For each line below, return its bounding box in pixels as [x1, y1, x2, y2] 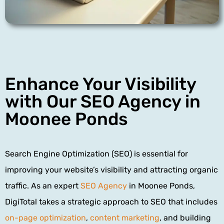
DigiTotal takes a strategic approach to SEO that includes [5, 196, 217, 206]
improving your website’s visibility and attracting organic [5, 164, 218, 174]
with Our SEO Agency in [5, 90, 200, 112]
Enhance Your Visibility [5, 73, 196, 94]
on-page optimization [5, 212, 86, 222]
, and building [159, 212, 211, 222]
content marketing [90, 212, 159, 222]
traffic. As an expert [5, 180, 80, 190]
